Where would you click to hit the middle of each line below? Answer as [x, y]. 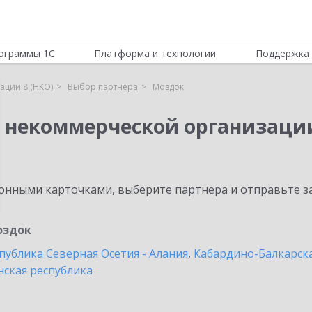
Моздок [168, 87]
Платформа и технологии [155, 53]
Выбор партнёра [103, 87]
